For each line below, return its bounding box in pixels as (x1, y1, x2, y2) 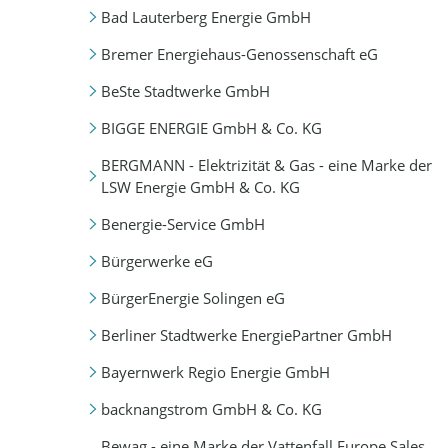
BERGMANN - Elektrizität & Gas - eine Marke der (100, 155, 432, 176)
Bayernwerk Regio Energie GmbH (100, 362, 330, 383)
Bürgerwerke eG (100, 251, 213, 272)
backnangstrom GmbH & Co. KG (100, 399, 322, 420)
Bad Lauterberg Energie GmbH (100, 6, 311, 27)
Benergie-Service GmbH (100, 214, 265, 235)
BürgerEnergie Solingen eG (100, 288, 285, 309)
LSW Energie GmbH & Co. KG (100, 177, 300, 198)
